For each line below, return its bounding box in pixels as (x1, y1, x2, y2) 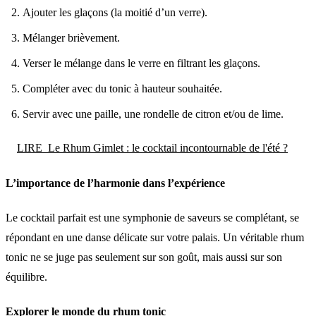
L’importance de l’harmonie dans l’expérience (6, 176, 225, 189)
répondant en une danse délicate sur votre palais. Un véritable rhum (6, 231, 304, 243)
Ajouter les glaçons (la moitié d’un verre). (23, 6, 207, 19)
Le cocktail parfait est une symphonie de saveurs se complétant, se (6, 211, 299, 224)
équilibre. (6, 270, 47, 283)
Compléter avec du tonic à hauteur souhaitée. (23, 83, 222, 95)
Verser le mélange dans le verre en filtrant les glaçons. (23, 57, 260, 70)
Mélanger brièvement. (23, 32, 120, 44)
